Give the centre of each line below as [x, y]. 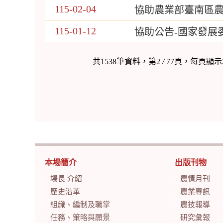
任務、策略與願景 [80, 217]
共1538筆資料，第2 [126, 61]
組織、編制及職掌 [80, 204]
